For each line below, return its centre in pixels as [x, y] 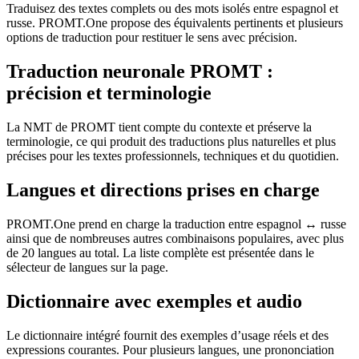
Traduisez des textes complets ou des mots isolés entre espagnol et [172, 9]
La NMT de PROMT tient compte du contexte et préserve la [159, 127]
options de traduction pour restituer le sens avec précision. [152, 38]
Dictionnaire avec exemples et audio [154, 301]
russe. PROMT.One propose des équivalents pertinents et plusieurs [175, 23]
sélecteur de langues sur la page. [87, 268]
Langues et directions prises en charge [163, 190]
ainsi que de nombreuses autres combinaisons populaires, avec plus [175, 239]
